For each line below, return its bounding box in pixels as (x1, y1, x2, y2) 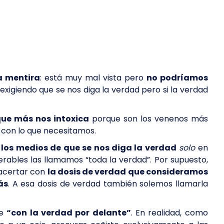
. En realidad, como (130, 207, 208, 218)
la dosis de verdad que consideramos (47, 166, 208, 177)
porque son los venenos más (89, 113, 208, 124)
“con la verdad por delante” (6, 207, 131, 218)
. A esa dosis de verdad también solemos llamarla (8, 178, 208, 189)
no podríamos (146, 72, 208, 83)
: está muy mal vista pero (40, 72, 146, 83)
